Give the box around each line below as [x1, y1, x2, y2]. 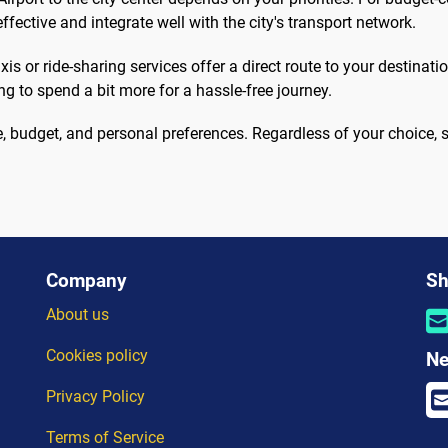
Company [46, 269, 127, 293]
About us [46, 305, 109, 325]
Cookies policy [46, 346, 148, 366]
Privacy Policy [46, 387, 145, 407]
